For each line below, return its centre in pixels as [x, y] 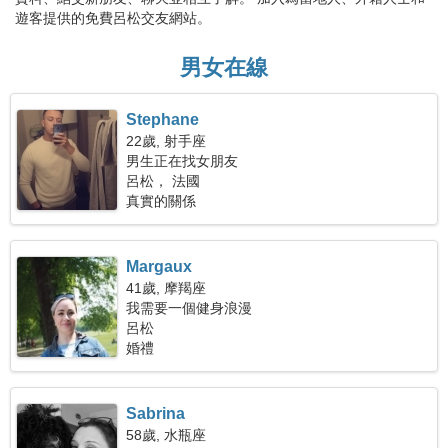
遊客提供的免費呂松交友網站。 [113, 18]
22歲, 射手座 [166, 141]
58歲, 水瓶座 [166, 435]
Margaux [159, 266]
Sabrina [156, 413]
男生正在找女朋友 [182, 161]
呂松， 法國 [163, 181]
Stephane [163, 119]
